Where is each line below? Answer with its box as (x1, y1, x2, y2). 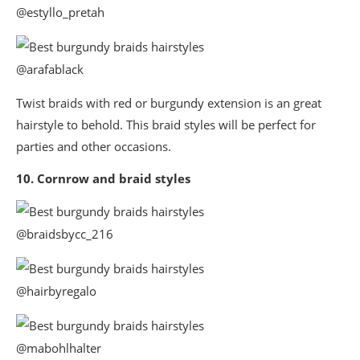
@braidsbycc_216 (16, 226, 113, 243)
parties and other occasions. (16, 138, 171, 155)
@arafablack (16, 61, 84, 78)
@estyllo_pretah (16, 4, 104, 21)
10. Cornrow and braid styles (16, 170, 190, 187)
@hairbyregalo (16, 283, 96, 300)
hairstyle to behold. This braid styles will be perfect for (16, 117, 316, 133)
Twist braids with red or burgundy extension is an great (16, 95, 321, 112)
